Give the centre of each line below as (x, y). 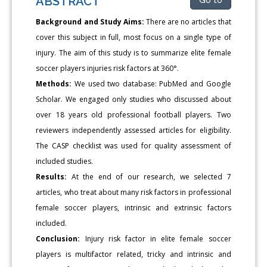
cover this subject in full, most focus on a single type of (133, 37)
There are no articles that (187, 21)
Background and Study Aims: (90, 21)
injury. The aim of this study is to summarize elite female (133, 52)
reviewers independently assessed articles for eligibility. (133, 130)
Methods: (54, 83)
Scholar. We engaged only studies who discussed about (133, 99)
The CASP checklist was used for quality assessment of (133, 145)
